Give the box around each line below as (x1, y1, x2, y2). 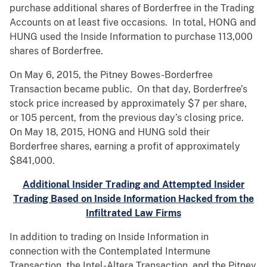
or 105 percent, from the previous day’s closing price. (10, 112, 246, 124)
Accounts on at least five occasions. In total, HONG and (10, 17, 256, 29)
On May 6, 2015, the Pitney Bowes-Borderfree (10, 69, 213, 81)
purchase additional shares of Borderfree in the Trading (10, 2, 254, 14)
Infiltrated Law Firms (86, 207, 181, 219)
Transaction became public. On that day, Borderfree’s (10, 83, 247, 95)
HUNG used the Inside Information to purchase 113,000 (10, 31, 253, 43)
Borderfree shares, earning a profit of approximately (10, 141, 240, 153)
